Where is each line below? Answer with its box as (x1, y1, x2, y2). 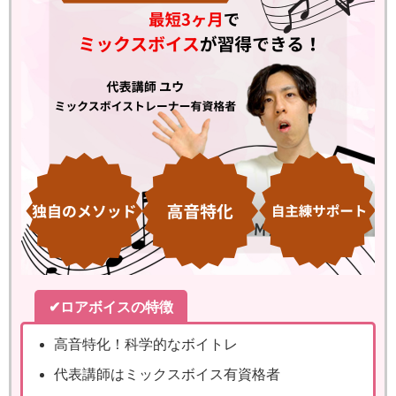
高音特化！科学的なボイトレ (54, 336, 239, 351)
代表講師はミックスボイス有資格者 (54, 366, 281, 381)
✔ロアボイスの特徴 (49, 299, 173, 314)
